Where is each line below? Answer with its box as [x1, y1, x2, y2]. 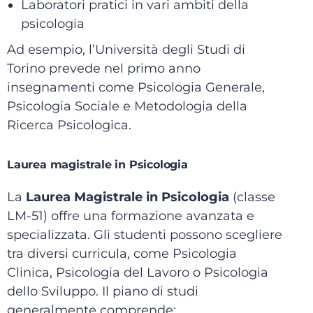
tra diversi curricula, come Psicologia [7, 246, 237, 261]
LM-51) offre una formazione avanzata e [7, 208, 254, 224]
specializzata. [7, 227, 90, 242]
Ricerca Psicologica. [7, 117, 131, 133]
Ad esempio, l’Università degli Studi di [7, 42, 245, 57]
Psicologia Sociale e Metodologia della [7, 99, 247, 114]
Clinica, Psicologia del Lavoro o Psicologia [7, 265, 268, 280]
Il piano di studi [102, 284, 198, 299]
